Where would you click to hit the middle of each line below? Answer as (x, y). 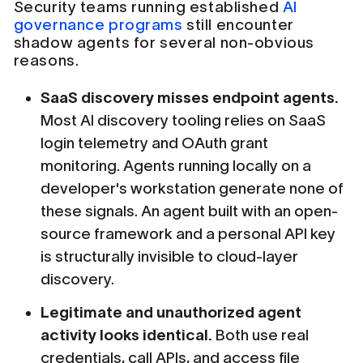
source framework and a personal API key (188, 234)
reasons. (46, 61)
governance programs (98, 25)
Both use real (261, 335)
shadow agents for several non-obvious (164, 43)
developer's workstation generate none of (192, 189)
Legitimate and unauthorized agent (171, 312)
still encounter (238, 25)
